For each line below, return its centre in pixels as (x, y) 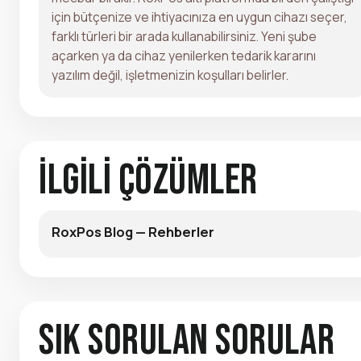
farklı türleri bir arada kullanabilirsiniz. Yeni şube (184, 36)
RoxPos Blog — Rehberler (133, 231)
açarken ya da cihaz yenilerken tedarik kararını (184, 55)
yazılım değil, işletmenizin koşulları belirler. (170, 75)
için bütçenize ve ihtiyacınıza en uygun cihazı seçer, (199, 17)
